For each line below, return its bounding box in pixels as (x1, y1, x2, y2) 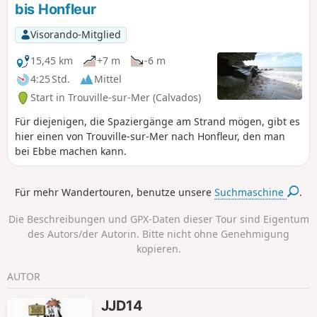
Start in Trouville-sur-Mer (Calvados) (30, 91, 201, 105)
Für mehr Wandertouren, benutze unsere (15, 185, 215, 199)
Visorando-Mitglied (30, 28, 121, 42)
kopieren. (136, 242, 181, 255)
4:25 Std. (30, 72, 70, 86)
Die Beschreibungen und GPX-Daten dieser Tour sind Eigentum (8, 212, 309, 226)
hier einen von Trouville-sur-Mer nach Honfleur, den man (15, 129, 285, 143)
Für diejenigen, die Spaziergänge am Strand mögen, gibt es (15, 114, 300, 128)
